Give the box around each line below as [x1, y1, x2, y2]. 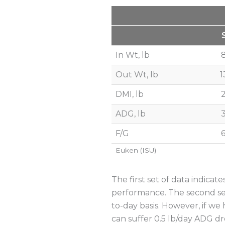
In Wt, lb [116, 50, 150, 60]
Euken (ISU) [116, 146, 156, 154]
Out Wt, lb [116, 70, 158, 79]
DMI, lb [116, 89, 144, 99]
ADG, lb [116, 109, 146, 119]
